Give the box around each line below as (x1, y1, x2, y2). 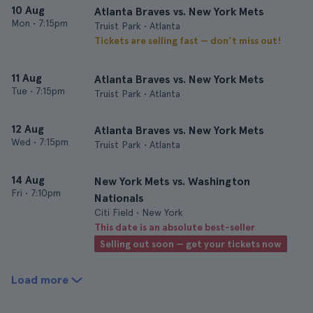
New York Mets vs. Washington (94, 175, 250, 188)
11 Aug (11, 71, 42, 85)
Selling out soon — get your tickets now (100, 238, 282, 249)
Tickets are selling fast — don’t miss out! (94, 35, 281, 46)
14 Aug (11, 173, 45, 187)
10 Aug (11, 3, 45, 17)
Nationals (94, 191, 144, 205)
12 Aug (11, 122, 44, 136)
